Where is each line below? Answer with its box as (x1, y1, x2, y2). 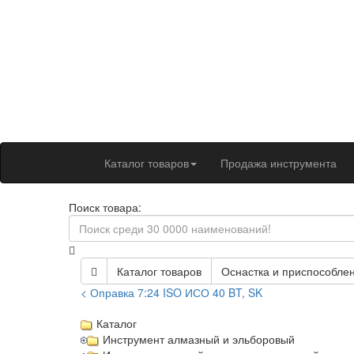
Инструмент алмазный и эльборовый (103, 333, 296, 346)
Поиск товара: (69, 198, 141, 215)
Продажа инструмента (220, 154, 337, 171)
